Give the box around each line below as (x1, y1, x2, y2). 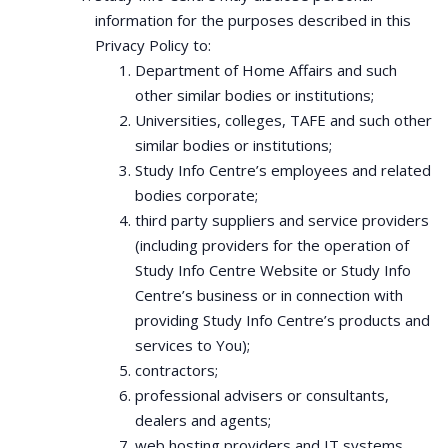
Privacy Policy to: (95, 35, 211, 55)
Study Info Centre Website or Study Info (135, 260, 411, 280)
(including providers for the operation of (135, 235, 409, 255)
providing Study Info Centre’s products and (135, 310, 430, 330)
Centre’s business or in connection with (135, 285, 403, 305)
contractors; (135, 360, 218, 380)
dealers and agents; (135, 410, 271, 430)
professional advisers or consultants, (135, 385, 389, 405)
